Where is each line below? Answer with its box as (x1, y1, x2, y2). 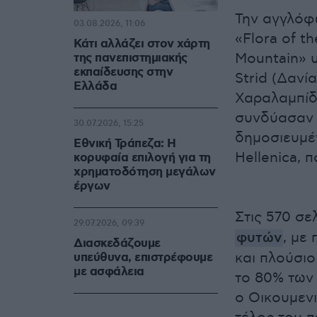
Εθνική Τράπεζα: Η (74, 136, 176, 152)
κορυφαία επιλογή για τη (74, 150, 211, 166)
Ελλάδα (74, 79, 117, 95)
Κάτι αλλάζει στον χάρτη (74, 36, 210, 52)
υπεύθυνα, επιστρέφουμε (74, 250, 212, 266)
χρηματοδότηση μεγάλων (74, 164, 216, 180)
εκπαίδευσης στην (74, 64, 173, 81)
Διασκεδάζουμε (74, 236, 161, 252)
